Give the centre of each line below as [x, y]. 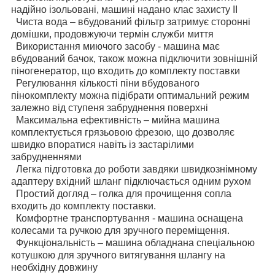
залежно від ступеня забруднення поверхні [110, 107]
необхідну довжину [54, 267]
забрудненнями [46, 157]
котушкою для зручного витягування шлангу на [118, 255]
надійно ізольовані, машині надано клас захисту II [124, 9]
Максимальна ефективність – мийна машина [115, 120]
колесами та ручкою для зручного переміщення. [120, 230]
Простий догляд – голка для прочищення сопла [121, 193]
